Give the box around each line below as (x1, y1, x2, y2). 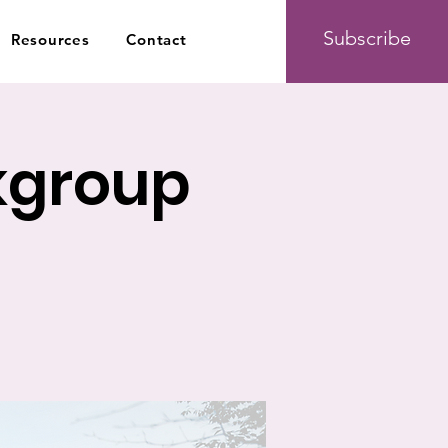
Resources (10, 29, 90, 49)
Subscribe (323, 26, 412, 50)
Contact (126, 29, 187, 49)
